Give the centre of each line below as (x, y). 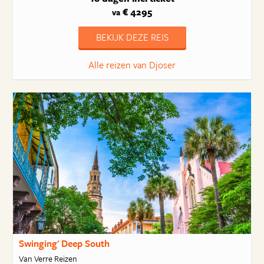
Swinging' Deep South (64, 243)
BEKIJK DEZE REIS (132, 37)
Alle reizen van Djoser (132, 65)
